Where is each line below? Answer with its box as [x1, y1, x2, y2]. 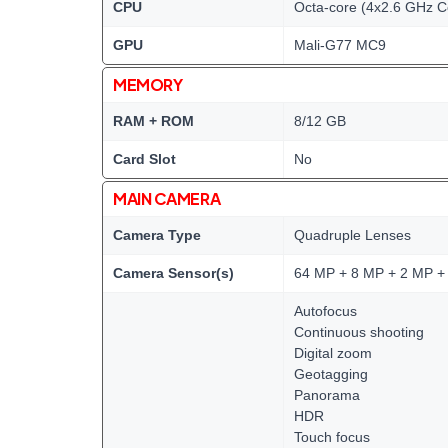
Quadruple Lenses [294, 227, 411, 243]
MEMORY [113, 74, 183, 95]
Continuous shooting [294, 324, 424, 340]
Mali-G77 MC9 [294, 37, 386, 53]
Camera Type [113, 227, 201, 243]
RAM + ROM [113, 113, 194, 129]
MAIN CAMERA [113, 188, 221, 209]
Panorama [294, 387, 360, 403]
